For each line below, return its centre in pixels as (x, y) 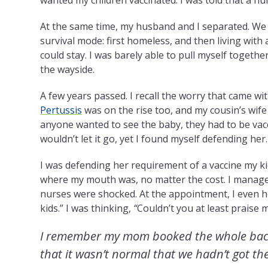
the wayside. (68, 69)
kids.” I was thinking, (87, 208)
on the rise (129, 110)
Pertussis (61, 110)
